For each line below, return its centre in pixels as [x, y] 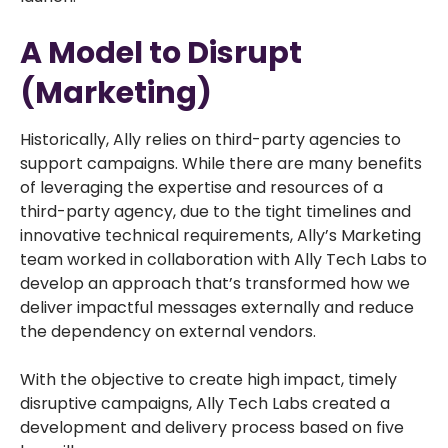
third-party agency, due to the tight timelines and [215, 211]
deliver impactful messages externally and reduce [217, 307]
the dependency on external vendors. [168, 331]
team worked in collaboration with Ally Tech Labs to [223, 259]
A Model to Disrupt [161, 53]
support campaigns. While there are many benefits [221, 163]
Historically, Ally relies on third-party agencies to [210, 139]
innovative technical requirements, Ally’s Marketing [220, 235]
